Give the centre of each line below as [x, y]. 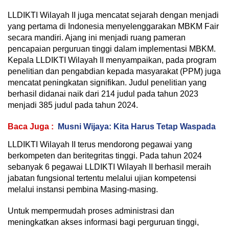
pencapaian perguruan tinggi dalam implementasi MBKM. [112, 49]
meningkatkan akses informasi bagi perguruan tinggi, [103, 222]
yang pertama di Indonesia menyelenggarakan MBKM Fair [113, 26]
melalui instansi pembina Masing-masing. [83, 189]
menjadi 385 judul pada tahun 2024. [73, 105]
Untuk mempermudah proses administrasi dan [91, 211]
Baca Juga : [31, 126]
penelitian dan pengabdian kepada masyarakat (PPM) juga [114, 71]
